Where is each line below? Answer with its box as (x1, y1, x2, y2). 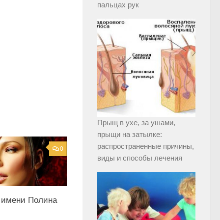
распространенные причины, (97, 142, 194, 150)
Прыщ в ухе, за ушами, (97, 118, 175, 127)
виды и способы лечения (97, 154, 182, 162)
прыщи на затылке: (97, 130, 162, 138)
